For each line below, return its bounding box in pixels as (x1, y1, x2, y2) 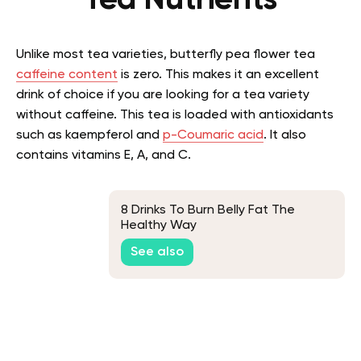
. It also (263, 129, 306, 142)
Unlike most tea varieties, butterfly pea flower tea (16, 48, 315, 61)
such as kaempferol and (16, 129, 163, 142)
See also (131, 245, 184, 259)
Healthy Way (121, 219, 197, 233)
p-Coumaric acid (163, 129, 263, 142)
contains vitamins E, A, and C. (16, 149, 191, 162)
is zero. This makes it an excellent (118, 68, 319, 81)
